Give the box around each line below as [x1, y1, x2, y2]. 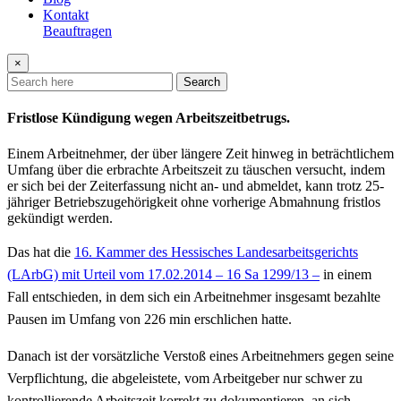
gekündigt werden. [7, 209, 113, 226]
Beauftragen [43, 23, 112, 38]
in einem [320, 266, 371, 282]
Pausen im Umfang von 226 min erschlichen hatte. [7, 311, 292, 327]
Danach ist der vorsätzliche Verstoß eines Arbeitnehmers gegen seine [7, 347, 394, 363]
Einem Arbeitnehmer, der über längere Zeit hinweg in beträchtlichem [7, 145, 394, 161]
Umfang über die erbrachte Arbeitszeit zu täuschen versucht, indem [7, 161, 385, 177]
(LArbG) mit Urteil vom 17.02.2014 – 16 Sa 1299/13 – [7, 266, 320, 282]
